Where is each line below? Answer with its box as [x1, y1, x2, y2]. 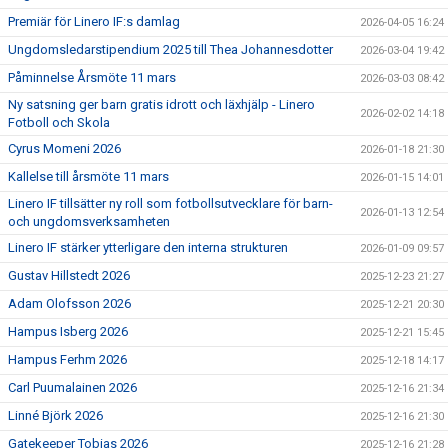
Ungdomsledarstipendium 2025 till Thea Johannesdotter [8, 42, 333, 58]
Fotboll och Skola [8, 115, 110, 131]
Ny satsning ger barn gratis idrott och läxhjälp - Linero [8, 97, 315, 113]
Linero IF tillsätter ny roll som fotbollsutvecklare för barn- [8, 196, 333, 212]
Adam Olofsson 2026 [8, 296, 131, 312]
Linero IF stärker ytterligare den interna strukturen [8, 240, 288, 256]
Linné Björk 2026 [8, 408, 103, 424]
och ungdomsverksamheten [8, 214, 170, 230]
